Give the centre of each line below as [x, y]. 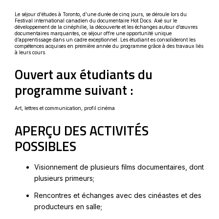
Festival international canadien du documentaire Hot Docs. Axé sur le [96, 21]
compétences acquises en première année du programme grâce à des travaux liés [109, 46]
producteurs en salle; [68, 206]
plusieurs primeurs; [64, 178]
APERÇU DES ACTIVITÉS [82, 130]
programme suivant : [74, 90]
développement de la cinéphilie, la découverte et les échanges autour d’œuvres [106, 27]
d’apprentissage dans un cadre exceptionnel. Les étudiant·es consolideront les [105, 40]
